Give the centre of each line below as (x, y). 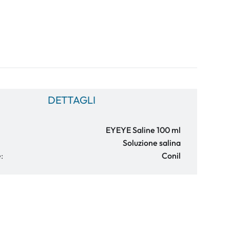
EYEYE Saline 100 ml (143, 130)
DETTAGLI (71, 100)
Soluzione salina (152, 143)
